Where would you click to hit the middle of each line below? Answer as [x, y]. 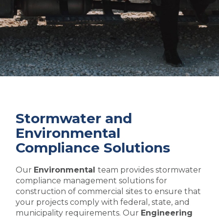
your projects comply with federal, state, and [103, 202]
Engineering [167, 213]
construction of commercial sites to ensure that [109, 192]
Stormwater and [74, 119]
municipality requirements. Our [78, 213]
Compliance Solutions [93, 148]
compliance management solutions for [92, 181]
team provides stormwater [150, 170]
